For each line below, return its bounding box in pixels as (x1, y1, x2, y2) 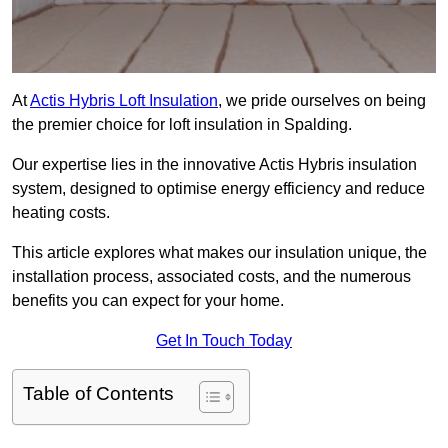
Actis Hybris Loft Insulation (30, 92, 218, 110)
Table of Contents (23, 383, 174, 405)
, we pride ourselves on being (218, 92, 426, 110)
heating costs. (12, 204, 110, 222)
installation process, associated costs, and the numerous (12, 268, 411, 286)
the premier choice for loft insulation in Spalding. (12, 116, 352, 134)
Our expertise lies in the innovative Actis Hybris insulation (12, 156, 417, 174)
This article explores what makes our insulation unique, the (12, 244, 427, 262)
